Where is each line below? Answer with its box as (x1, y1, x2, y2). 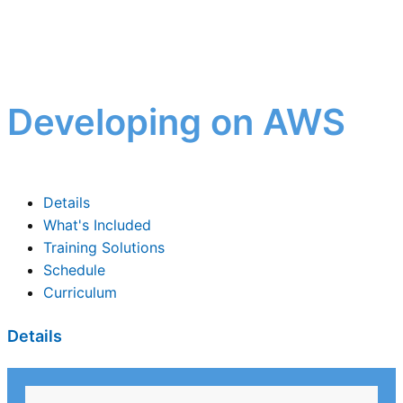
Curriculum (43, 283, 117, 302)
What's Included (43, 216, 151, 235)
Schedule (43, 261, 105, 280)
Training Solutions (43, 238, 165, 257)
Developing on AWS (7, 100, 345, 145)
